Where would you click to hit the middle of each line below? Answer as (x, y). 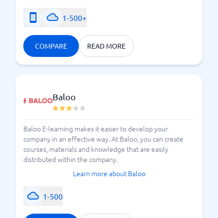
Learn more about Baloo (109, 173)
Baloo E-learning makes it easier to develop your (96, 128)
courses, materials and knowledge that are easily (96, 149)
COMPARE (51, 46)
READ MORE (106, 46)
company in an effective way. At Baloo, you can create (103, 139)
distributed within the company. (71, 159)
